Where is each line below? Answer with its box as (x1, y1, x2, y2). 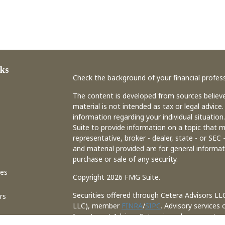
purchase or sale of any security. (73, 154, 178, 164)
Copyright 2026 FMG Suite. (73, 172, 161, 182)
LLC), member (73, 201, 122, 211)
